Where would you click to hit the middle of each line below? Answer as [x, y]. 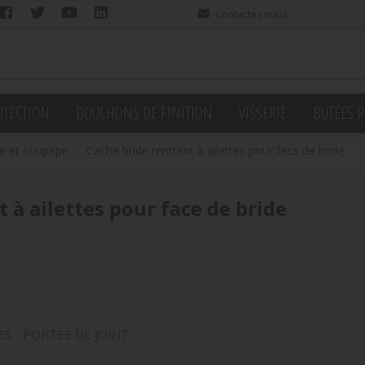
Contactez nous [251, 14]
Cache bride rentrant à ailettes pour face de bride [215, 150]
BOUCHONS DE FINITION [144, 113]
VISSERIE [263, 113]
